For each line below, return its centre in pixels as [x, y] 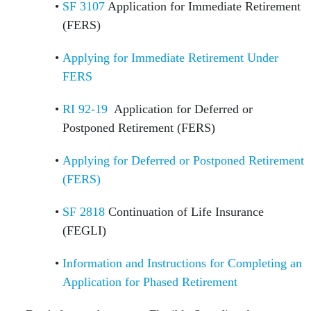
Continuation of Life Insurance [184, 212]
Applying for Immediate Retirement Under [170, 58]
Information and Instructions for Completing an [182, 263]
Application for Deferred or [180, 109]
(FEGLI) [86, 231]
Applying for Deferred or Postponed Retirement [183, 161]
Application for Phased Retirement [150, 282]
